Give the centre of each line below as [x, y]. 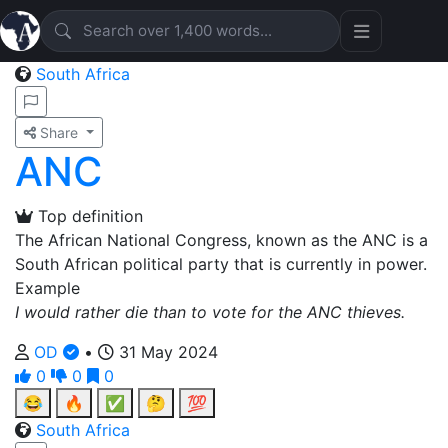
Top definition [88, 216]
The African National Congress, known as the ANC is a [221, 240]
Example [47, 288]
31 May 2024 [166, 352]
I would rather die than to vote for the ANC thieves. [210, 312]
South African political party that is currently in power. [221, 264]
